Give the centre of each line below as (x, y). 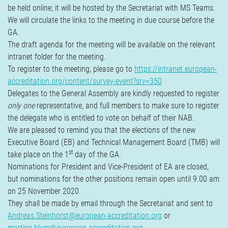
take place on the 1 (38, 154)
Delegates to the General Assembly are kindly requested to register (113, 93)
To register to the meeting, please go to (71, 69)
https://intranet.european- (176, 69)
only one (21, 106)
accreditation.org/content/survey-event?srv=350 (85, 81)
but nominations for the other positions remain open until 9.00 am (113, 179)
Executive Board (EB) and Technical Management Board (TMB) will (114, 142)
